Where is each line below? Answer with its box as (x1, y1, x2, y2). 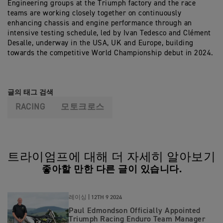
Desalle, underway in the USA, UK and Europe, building (7, 39, 194, 47)
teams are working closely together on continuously (7, 9, 181, 17)
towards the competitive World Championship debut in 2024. (7, 49, 214, 57)
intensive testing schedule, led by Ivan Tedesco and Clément (7, 29, 211, 37)
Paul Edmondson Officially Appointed (69, 207, 201, 216)
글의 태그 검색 (7, 89, 53, 96)
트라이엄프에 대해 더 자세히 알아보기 (7, 151, 216, 163)
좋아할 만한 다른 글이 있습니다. (42, 164, 181, 174)
